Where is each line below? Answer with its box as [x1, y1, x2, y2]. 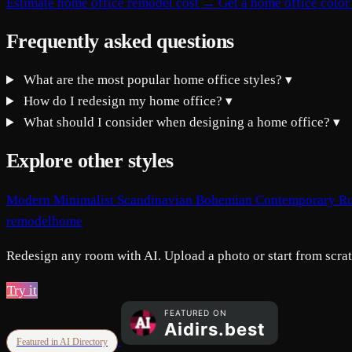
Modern [6, 192, 53, 207]
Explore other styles [6, 149, 174, 173]
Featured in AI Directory [16, 335, 108, 347]
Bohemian [196, 192, 255, 207]
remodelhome [6, 213, 82, 229]
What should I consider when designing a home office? [20, 115, 334, 130]
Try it [7, 282, 37, 298]
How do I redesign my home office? [20, 93, 226, 109]
